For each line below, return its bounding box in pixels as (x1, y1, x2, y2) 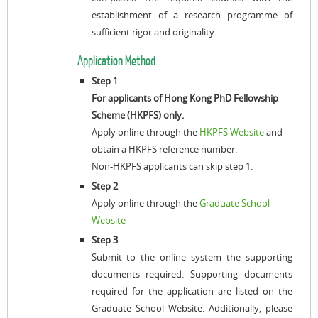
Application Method (77, 54, 155, 68)
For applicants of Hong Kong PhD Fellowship (91, 92, 278, 104)
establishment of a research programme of (91, 9, 292, 21)
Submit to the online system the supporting (91, 251, 292, 263)
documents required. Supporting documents (91, 268, 292, 280)
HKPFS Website (199, 126, 264, 138)
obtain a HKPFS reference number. (91, 143, 237, 155)
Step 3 (91, 234, 118, 246)
